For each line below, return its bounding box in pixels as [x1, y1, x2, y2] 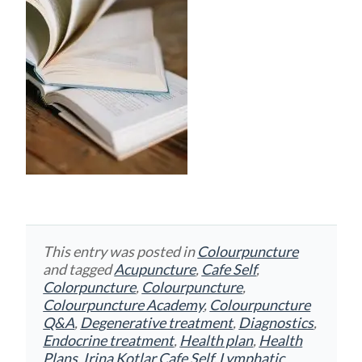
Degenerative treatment [80, 314, 234, 332]
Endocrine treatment [43, 331, 175, 350]
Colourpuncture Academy [43, 296, 204, 314]
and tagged [43, 260, 115, 279]
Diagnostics [238, 314, 314, 332]
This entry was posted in [43, 242, 198, 261]
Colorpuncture [43, 278, 137, 297]
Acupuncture [114, 260, 196, 279]
